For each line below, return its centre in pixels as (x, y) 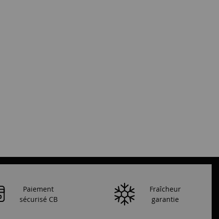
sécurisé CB (38, 199)
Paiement (39, 189)
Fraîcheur (165, 189)
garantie (165, 199)
